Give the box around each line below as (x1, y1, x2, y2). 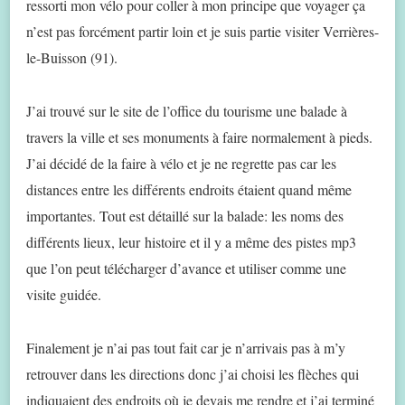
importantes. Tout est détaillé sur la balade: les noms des (26, 205, 344, 225)
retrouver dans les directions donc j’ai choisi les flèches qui (26, 363, 359, 383)
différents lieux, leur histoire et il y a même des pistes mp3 (26, 231, 356, 251)
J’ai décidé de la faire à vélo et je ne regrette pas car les (26, 153, 336, 173)
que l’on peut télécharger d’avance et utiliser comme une (26, 258, 346, 278)
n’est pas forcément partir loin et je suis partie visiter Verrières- (26, 21, 379, 41)
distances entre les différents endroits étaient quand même (26, 179, 352, 199)
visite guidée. (26, 284, 101, 304)
